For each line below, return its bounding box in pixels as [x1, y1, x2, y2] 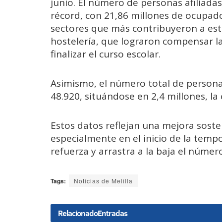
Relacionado [58, 207, 98, 219]
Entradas [98, 207, 127, 219]
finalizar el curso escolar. [51, 47, 161, 60]
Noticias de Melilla [74, 176, 133, 185]
